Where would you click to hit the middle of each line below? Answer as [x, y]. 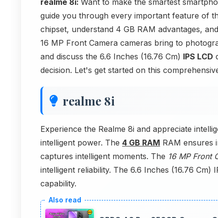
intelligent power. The [81, 142]
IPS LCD [198, 56]
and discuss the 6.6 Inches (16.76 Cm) [112, 56]
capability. [58, 183]
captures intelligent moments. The [104, 156]
